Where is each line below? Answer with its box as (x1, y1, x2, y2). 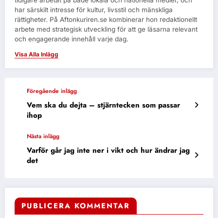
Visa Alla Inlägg (15, 50, 58, 58)
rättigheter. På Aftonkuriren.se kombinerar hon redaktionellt (15, 15, 197, 23)
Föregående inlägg (27, 86, 77, 95)
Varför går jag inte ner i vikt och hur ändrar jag (27, 145, 190, 156)
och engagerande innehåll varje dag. (15, 35, 128, 43)
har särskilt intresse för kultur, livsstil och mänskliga (15, 5, 173, 14)
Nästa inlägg (27, 131, 59, 141)
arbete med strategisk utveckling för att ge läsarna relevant (15, 25, 198, 33)
